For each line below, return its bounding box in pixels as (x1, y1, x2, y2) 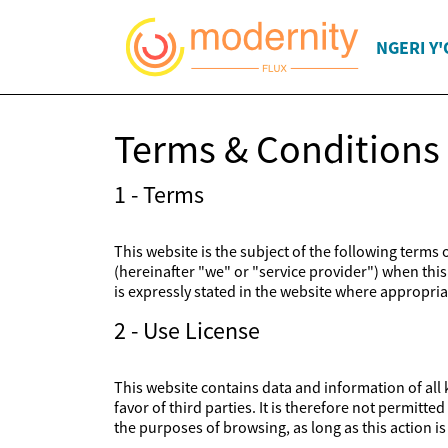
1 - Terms (114, 179, 204, 210)
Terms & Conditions (114, 124, 440, 174)
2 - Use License (114, 315, 260, 346)
